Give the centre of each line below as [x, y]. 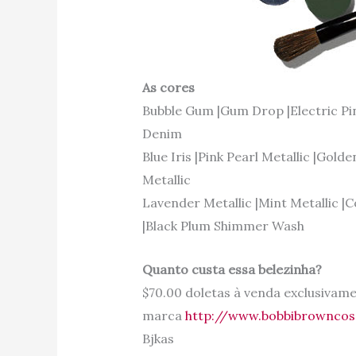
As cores [168, 88]
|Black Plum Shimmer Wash [223, 226]
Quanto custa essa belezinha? [232, 269]
